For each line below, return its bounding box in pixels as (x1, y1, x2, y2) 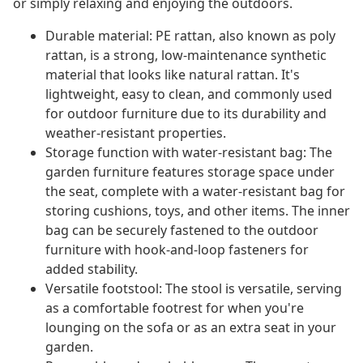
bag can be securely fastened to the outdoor (45, 221, 318, 240)
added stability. (45, 260, 138, 279)
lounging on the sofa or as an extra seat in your (45, 318, 336, 337)
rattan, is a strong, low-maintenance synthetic (45, 46, 327, 65)
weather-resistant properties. (45, 124, 226, 143)
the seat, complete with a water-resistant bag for (45, 182, 345, 201)
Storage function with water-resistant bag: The (45, 143, 332, 162)
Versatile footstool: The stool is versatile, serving (45, 280, 342, 298)
